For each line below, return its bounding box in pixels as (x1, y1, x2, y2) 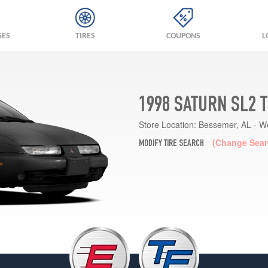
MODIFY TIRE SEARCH (138, 139, 204, 149)
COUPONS (166, 32, 200, 41)
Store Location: (138, 118, 196, 130)
